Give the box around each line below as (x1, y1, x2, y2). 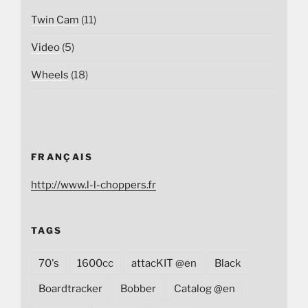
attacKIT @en (131, 257, 197, 270)
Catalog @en (174, 283, 235, 296)
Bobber (120, 283, 156, 296)
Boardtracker (38, 283, 102, 296)
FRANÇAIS (31, 151, 93, 163)
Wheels (31, 68, 69, 81)
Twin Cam (31, 13, 79, 26)
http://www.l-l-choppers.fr (31, 178, 156, 191)
